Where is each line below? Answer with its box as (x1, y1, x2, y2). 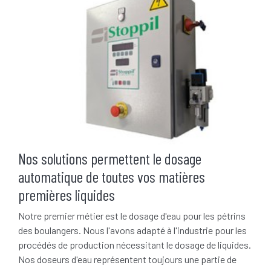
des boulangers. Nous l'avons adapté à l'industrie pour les (18, 224, 247, 236)
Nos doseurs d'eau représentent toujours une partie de (18, 253, 237, 265)
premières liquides (18, 184, 115, 204)
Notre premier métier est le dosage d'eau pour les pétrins (18, 209, 246, 221)
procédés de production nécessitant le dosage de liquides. (18, 238, 251, 250)
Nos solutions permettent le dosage (18, 148, 201, 168)
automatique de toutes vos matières (18, 166, 205, 186)
